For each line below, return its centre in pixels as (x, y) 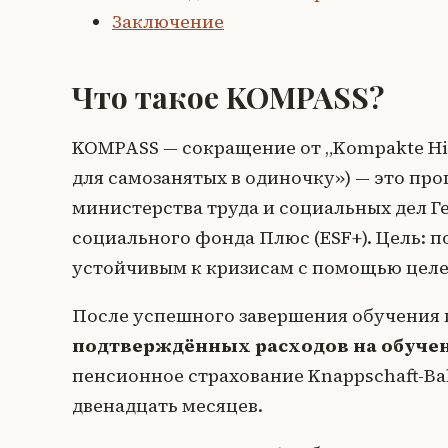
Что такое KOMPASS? (228, 97)
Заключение (168, 22)
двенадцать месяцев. (167, 406)
